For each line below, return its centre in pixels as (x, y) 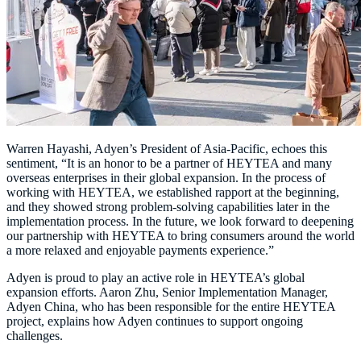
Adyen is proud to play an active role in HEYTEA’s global (156, 278)
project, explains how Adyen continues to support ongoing (155, 322)
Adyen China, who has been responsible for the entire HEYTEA (171, 307)
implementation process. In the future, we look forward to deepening (180, 222)
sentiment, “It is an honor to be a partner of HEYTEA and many (169, 164)
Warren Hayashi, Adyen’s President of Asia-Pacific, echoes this (167, 149)
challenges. (35, 336)
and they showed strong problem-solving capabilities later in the (168, 207)
